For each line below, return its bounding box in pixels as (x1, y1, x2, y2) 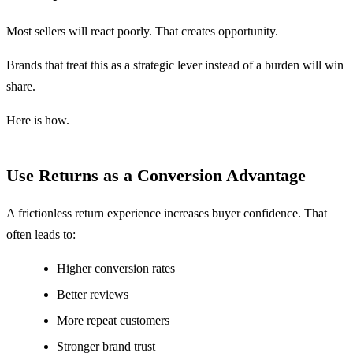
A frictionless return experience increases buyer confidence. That (6, 206, 327, 221)
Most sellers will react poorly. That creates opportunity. (6, 24, 278, 38)
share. (6, 79, 35, 93)
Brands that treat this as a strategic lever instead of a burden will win (6, 58, 344, 72)
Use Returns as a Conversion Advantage (6, 165, 306, 186)
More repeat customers (57, 314, 169, 328)
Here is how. (6, 113, 69, 127)
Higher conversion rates (57, 262, 175, 276)
